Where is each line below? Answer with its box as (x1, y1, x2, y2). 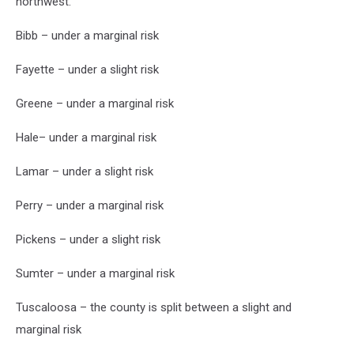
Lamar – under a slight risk (16, 164, 153, 179)
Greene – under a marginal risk (16, 96, 174, 111)
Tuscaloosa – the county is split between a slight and (16, 299, 292, 314)
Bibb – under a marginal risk (16, 28, 159, 43)
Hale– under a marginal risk (16, 130, 156, 145)
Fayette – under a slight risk (16, 62, 159, 77)
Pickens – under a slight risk (16, 232, 160, 247)
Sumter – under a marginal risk (16, 265, 175, 281)
